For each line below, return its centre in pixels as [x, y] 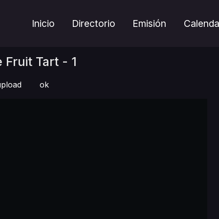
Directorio [94, 23]
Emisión [150, 23]
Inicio [44, 23]
